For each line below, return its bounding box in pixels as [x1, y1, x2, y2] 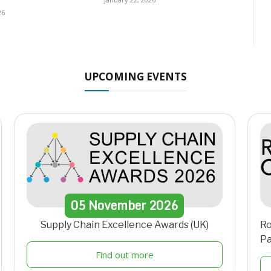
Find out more [95, 248, 154, 261]
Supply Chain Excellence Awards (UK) [40, 218, 209, 230]
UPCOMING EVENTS [84, 69, 187, 83]
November [88, 195, 146, 215]
